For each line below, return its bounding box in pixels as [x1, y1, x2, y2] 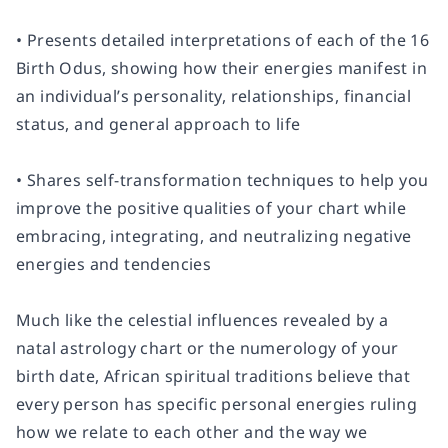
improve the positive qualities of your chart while [16, 197, 406, 219]
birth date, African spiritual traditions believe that [16, 365, 411, 387]
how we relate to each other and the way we [16, 421, 368, 443]
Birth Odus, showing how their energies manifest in [16, 57, 427, 79]
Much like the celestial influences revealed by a [16, 309, 389, 331]
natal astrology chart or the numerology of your [16, 337, 399, 359]
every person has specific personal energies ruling [16, 393, 417, 415]
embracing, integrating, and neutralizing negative [16, 225, 412, 247]
